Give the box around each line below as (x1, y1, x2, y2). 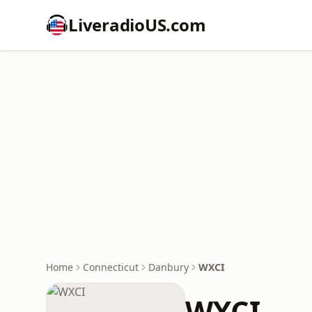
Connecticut (83, 260, 139, 274)
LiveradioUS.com (68, 13, 206, 36)
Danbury (148, 260, 189, 274)
